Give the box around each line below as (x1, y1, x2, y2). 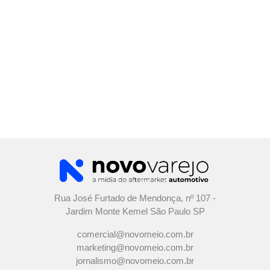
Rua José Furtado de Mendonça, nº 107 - (54, 193, 216, 203)
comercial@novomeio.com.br (77, 229, 193, 239)
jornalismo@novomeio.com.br (76, 256, 194, 266)
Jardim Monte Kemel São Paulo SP (65, 206, 205, 216)
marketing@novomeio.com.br (77, 242, 193, 253)
